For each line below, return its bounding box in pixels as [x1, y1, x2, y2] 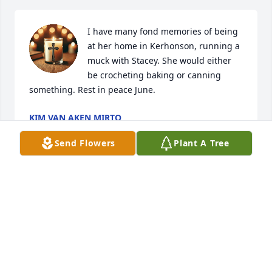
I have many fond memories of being [87, 25, 238, 38]
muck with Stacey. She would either [87, 55, 231, 67]
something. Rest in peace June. [29, 84, 155, 96]
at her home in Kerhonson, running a [87, 40, 240, 52]
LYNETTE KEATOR [63, 183, 135, 195]
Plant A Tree [174, 137, 229, 149]
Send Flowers [54, 137, 116, 149]
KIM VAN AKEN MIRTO [29, 112, 121, 124]
